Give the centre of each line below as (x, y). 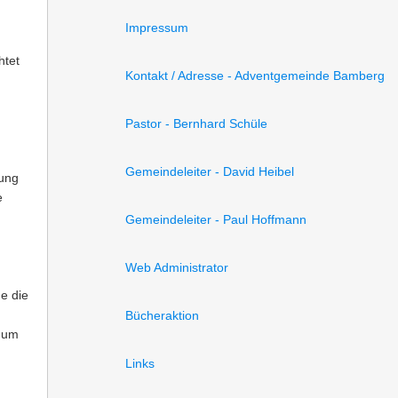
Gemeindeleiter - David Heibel (210, 171)
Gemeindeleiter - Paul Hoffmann (216, 219)
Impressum (157, 28)
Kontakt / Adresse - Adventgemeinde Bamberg (255, 76)
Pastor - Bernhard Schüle (196, 123)
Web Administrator (177, 267)
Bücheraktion (162, 315)
